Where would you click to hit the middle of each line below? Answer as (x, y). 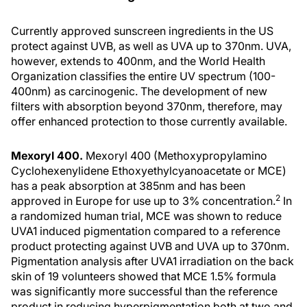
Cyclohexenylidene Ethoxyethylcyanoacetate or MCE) (149, 171)
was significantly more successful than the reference (144, 291)
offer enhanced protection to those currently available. (149, 121)
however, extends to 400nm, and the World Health (138, 61)
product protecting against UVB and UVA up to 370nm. (150, 246)
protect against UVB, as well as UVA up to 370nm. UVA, (151, 46)
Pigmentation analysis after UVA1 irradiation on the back (152, 261)
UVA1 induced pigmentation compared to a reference (146, 231)
